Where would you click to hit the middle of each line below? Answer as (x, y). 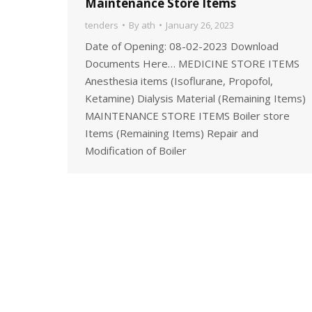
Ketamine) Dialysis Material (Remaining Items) (195, 98)
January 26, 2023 (200, 25)
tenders (102, 25)
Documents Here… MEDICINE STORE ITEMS (192, 63)
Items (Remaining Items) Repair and (172, 133)
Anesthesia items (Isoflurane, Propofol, (179, 81)
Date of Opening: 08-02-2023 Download (182, 46)
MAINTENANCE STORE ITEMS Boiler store (187, 116)
